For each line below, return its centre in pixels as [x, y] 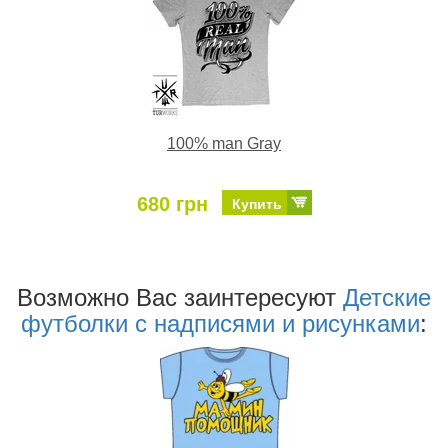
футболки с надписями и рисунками [220, 324]
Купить [256, 204]
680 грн [172, 204]
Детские [387, 298]
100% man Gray [224, 144]
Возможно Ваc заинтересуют [180, 298]
